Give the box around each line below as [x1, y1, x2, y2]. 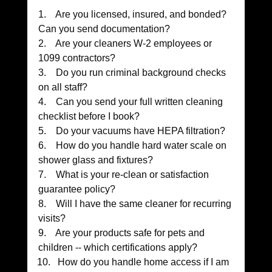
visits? [38, 213, 66, 224]
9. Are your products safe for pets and [38, 228, 207, 239]
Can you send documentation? [38, 24, 170, 35]
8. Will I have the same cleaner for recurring [38, 199, 234, 209]
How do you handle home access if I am [57, 257, 231, 268]
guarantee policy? [38, 184, 115, 195]
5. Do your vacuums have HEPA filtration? [38, 126, 225, 137]
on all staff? [38, 82, 87, 93]
